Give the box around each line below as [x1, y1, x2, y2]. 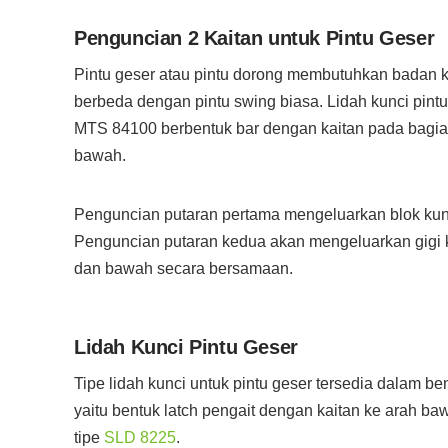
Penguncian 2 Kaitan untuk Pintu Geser [74, 27, 435, 49]
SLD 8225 [104, 429, 176, 446]
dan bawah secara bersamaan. [74, 260, 293, 277]
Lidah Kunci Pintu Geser [74, 336, 298, 358]
